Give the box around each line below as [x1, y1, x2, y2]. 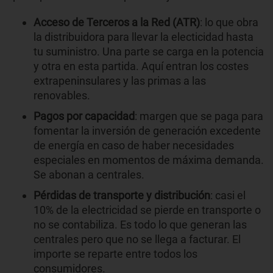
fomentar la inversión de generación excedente [34, 124, 261, 137]
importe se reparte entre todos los [34, 247, 197, 260]
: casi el [210, 188, 246, 202]
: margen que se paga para [135, 109, 263, 122]
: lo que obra [200, 15, 258, 29]
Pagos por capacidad [34, 109, 135, 122]
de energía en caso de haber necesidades [34, 138, 234, 152]
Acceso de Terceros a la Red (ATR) [34, 15, 200, 29]
